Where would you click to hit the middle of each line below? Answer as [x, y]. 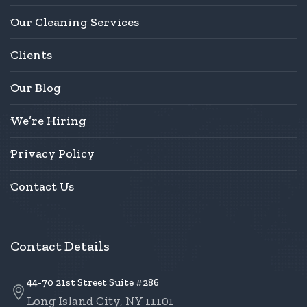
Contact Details [60, 246]
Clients [31, 55]
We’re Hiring [48, 121]
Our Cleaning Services [75, 22]
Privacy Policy [52, 154]
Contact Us [42, 187]
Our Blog [36, 88]
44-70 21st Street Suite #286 [93, 283]
